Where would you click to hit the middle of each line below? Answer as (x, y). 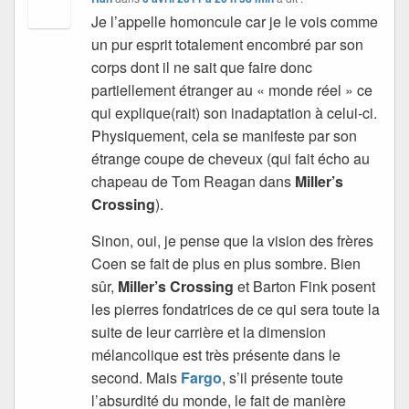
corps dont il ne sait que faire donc (202, 68)
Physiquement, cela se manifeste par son (225, 136)
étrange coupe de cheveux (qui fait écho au (231, 159)
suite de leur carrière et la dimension (209, 332)
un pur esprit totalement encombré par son (228, 45)
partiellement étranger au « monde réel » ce (232, 90)
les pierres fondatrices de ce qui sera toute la (236, 309)
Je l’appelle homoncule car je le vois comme (235, 22)
